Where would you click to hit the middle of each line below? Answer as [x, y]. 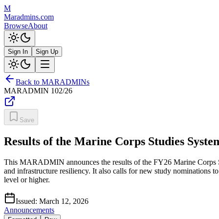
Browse [16, 26]
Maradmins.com [29, 17]
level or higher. [27, 179]
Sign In [18, 52]
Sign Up [47, 52]
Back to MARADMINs [53, 82]
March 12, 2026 [64, 201]
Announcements [29, 210]
